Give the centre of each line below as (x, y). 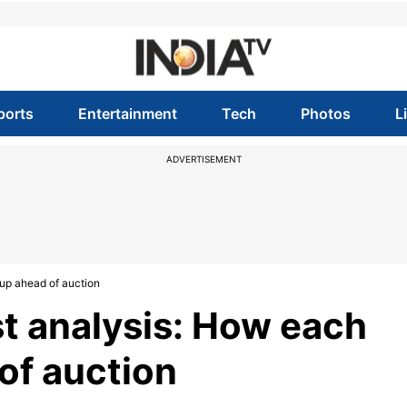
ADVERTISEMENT (203, 159)
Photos (326, 114)
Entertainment (127, 114)
